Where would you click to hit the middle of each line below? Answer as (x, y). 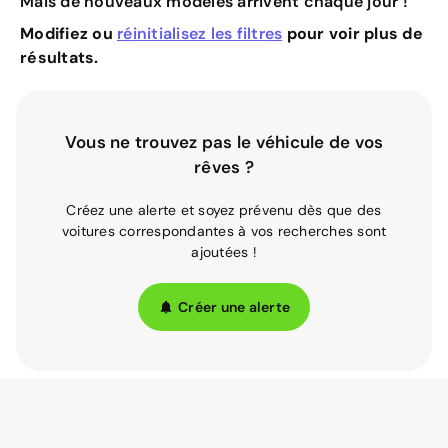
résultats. (59, 57)
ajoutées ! (224, 252)
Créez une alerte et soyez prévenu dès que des (224, 210)
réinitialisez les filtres (200, 33)
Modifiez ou (68, 33)
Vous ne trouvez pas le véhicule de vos (224, 142)
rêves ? (224, 167)
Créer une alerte (234, 306)
